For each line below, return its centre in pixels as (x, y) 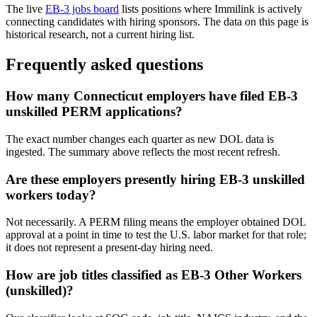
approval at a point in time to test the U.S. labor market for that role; (156, 235)
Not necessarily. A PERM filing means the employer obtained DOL (156, 222)
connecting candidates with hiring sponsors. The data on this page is (157, 22)
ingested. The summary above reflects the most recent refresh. (143, 151)
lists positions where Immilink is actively (211, 9)
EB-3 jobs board (82, 9)
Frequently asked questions (104, 65)
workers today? (51, 195)
